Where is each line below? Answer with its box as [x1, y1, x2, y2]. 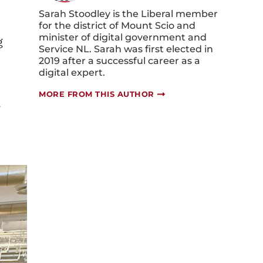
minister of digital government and [39, 32, 207, 43]
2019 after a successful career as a [39, 55, 200, 66]
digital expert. [39, 67, 105, 78]
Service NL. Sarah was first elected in [39, 43, 213, 55]
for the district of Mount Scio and [39, 20, 195, 31]
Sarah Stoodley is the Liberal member [39, 8, 218, 19]
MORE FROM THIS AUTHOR [39, 89, 154, 99]
